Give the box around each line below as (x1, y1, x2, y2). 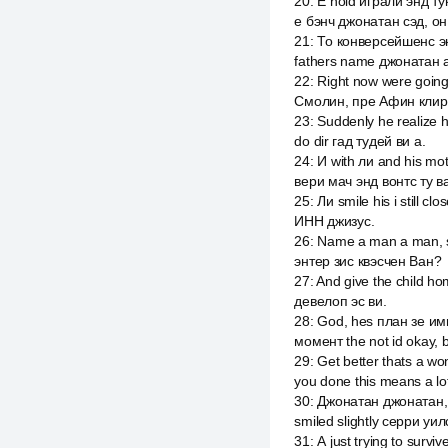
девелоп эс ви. (294, 293, 387, 309)
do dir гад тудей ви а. (294, 133, 426, 149)
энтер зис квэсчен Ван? (294, 253, 442, 269)
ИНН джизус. (294, 213, 375, 229)
